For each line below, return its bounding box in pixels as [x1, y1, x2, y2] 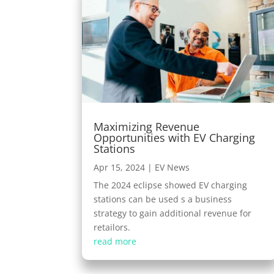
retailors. [94, 221, 131, 234]
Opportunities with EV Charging [94, 130, 256, 146]
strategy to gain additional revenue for [94, 207, 252, 220]
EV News [155, 161, 190, 174]
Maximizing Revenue [94, 119, 200, 135]
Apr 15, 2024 [94, 161, 146, 174]
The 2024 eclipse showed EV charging [94, 179, 248, 191]
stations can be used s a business [94, 193, 232, 206]
